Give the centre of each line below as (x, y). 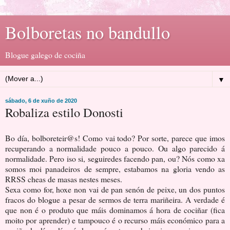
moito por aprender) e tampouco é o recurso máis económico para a (115, 220)
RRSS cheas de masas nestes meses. (64, 179)
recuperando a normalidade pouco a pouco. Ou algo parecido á (115, 148)
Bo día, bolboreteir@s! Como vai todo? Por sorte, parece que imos (115, 138)
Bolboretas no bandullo (88, 32)
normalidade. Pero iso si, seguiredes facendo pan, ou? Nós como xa (115, 158)
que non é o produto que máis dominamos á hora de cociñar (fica (115, 209)
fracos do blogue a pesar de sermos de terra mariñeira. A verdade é (115, 199)
